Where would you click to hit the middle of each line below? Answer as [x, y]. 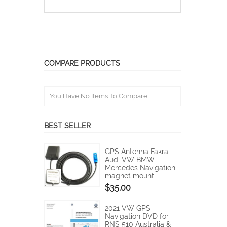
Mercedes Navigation [140, 168]
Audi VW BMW [130, 160]
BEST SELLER [67, 126]
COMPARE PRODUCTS [82, 64]
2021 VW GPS [128, 209]
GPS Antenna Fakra [137, 152]
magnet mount [129, 176]
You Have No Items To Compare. [99, 96]
